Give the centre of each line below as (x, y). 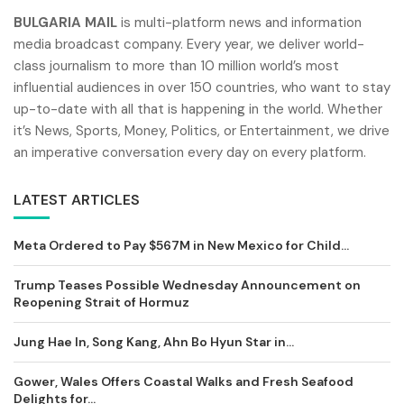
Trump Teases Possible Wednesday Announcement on (187, 285)
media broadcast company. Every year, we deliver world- (189, 44)
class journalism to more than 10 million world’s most (176, 65)
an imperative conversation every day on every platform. (190, 152)
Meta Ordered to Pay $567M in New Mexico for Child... (181, 245)
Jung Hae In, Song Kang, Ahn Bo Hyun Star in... (154, 341)
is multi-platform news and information (239, 22)
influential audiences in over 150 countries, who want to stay (202, 87)
